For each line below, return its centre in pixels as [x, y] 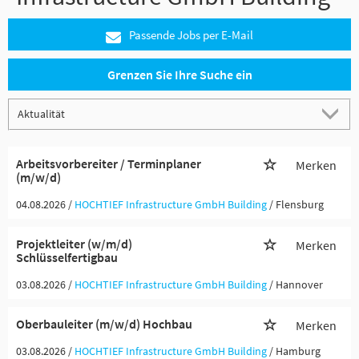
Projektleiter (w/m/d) [74, 244]
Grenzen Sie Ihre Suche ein [179, 75]
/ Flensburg [296, 204]
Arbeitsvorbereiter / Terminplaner [109, 163]
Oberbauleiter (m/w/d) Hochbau [104, 324]
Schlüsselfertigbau [67, 257]
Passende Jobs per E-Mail [191, 34]
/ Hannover [296, 284]
